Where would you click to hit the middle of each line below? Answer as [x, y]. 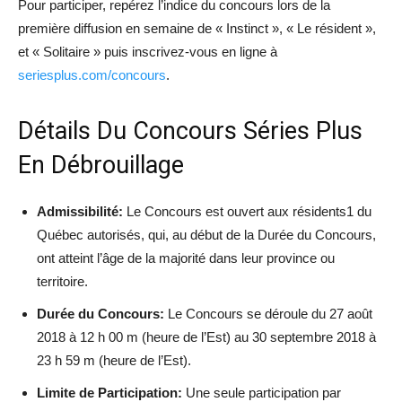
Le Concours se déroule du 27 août [268, 313]
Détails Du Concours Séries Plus [190, 131]
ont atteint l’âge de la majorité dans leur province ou [186, 258]
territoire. [62, 281]
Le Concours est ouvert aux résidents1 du [247, 211]
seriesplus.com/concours [92, 74]
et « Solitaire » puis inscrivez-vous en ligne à [148, 51]
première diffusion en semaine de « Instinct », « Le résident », [197, 28]
